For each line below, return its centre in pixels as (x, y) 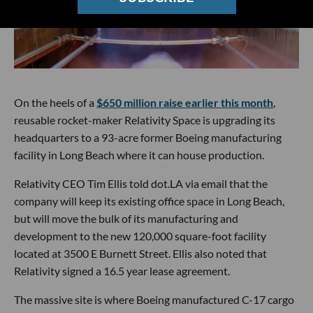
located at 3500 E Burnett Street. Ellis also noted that (140, 253)
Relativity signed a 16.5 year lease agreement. (122, 271)
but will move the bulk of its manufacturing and (126, 218)
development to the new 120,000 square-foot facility (140, 236)
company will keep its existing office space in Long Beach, (149, 201)
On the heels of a (55, 102)
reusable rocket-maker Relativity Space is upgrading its (145, 120)
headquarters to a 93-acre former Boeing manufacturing (148, 137)
